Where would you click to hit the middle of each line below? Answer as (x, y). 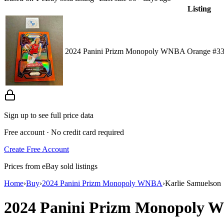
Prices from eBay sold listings (51, 166)
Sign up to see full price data (49, 115)
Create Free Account (36, 149)
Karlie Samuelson (193, 183)
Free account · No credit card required (64, 132)
